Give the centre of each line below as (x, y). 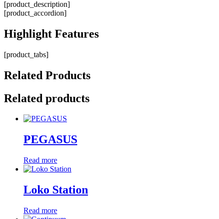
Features (77, 33)
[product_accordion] (35, 13)
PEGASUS (50, 140)
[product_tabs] (26, 54)
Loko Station (56, 190)
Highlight (28, 33)
